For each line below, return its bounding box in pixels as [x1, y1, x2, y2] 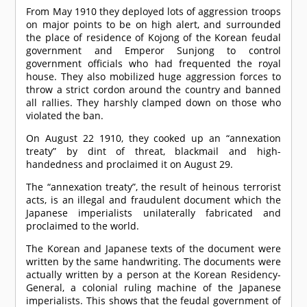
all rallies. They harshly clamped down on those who [26, 96, 281, 110]
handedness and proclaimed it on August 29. [26, 158, 234, 171]
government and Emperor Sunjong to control [26, 44, 281, 58]
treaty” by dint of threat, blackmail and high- [26, 145, 281, 158]
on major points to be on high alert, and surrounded [26, 18, 281, 32]
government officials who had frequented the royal [26, 57, 281, 71]
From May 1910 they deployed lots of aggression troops [26, 5, 281, 19]
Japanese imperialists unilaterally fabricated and [26, 206, 281, 220]
